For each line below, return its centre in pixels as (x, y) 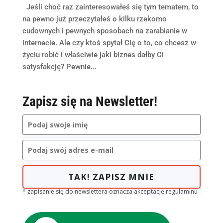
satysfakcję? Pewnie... (59, 67)
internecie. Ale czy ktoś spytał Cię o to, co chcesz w (109, 43)
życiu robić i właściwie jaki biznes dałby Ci (93, 55)
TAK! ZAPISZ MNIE (111, 177)
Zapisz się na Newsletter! (90, 102)
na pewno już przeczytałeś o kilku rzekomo (94, 19)
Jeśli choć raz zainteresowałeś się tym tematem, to (110, 7)
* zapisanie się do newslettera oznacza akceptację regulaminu (110, 192)
